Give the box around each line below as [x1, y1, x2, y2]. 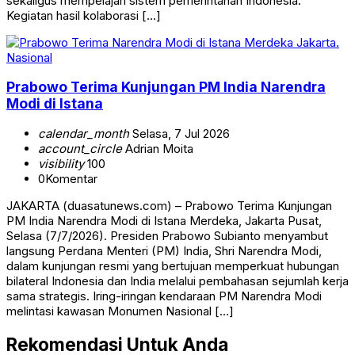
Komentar [45, 171, 97, 186]
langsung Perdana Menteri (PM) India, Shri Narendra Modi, [6, 243, 322, 258]
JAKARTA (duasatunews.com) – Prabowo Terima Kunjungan [6, 198, 332, 213]
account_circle [38, 141, 122, 156]
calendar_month [38, 126, 129, 141]
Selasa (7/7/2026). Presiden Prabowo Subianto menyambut [6, 228, 328, 243]
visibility [38, 156, 84, 171]
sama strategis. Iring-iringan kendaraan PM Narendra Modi [6, 288, 322, 303]
